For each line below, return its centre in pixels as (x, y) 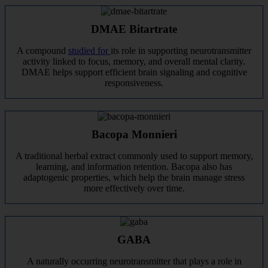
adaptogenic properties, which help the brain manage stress (134, 177)
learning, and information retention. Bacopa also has (134, 167)
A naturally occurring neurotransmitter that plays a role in (134, 261)
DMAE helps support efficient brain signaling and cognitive (134, 72)
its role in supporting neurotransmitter (181, 51)
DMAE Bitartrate (134, 29)
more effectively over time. (134, 188)
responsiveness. (134, 83)
